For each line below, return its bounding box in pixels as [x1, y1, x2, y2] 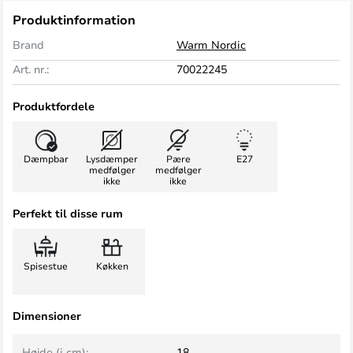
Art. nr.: [13, 61, 49, 76]
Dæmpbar [23, 152, 69, 165]
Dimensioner [13, 308, 81, 323]
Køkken [95, 259, 128, 272]
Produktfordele [13, 98, 95, 113]
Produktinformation [13, 11, 136, 28]
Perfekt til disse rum [13, 206, 123, 221]
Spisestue [24, 259, 68, 272]
